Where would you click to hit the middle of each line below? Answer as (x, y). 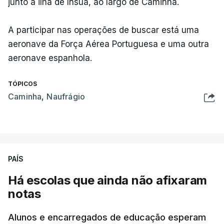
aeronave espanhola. (50, 58)
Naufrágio (66, 96)
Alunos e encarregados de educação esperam (107, 217)
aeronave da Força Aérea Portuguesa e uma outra (108, 44)
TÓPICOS (22, 83)
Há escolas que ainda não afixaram (108, 180)
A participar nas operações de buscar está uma (103, 30)
